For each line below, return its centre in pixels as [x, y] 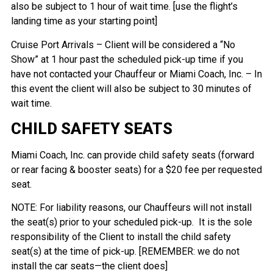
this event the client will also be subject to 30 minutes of [131, 88]
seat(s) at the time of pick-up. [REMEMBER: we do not [125, 252]
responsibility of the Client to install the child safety [121, 237]
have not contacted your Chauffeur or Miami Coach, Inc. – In [136, 74]
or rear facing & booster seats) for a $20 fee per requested [136, 170]
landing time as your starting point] [84, 21]
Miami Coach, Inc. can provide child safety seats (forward [132, 155]
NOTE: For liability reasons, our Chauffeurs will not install [131, 208]
